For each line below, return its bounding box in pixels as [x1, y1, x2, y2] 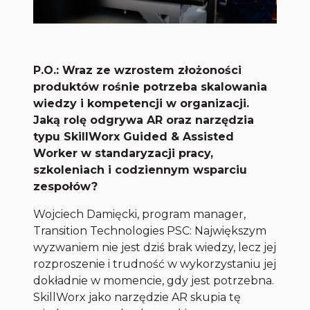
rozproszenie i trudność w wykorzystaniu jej [33, 257, 277, 271]
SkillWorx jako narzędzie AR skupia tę [33, 291, 241, 304]
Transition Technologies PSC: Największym [33, 224, 267, 238]
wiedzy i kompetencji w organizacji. [33, 97, 250, 111]
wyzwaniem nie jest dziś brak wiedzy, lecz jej [33, 241, 277, 255]
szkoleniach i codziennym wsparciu [33, 163, 248, 177]
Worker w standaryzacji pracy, [33, 147, 214, 161]
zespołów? [33, 180, 98, 194]
